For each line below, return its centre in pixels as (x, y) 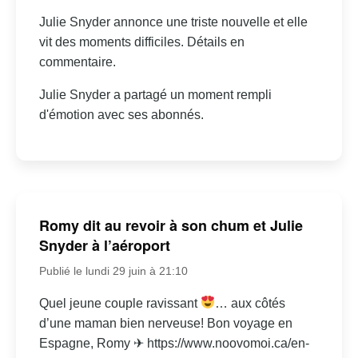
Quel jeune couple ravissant (119, 303)
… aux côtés (251, 303)
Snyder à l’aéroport (104, 245)
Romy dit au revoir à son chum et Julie (171, 225)
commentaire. (77, 62)
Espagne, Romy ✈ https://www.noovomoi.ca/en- (174, 343)
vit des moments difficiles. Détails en (141, 42)
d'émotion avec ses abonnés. (121, 115)
